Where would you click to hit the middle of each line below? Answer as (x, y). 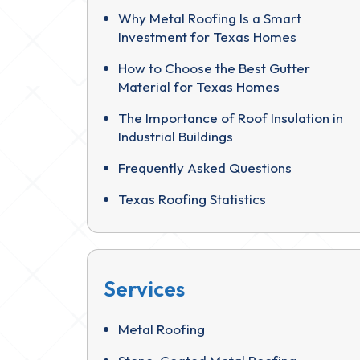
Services (144, 289)
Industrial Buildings (176, 136)
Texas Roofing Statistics (192, 199)
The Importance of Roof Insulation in (231, 118)
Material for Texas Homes (199, 86)
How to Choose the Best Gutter (214, 68)
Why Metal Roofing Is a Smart (210, 18)
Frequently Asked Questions (205, 168)
